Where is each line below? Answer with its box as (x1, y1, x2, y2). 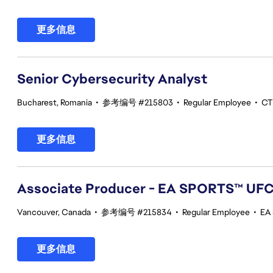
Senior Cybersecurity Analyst (17, 70, 207, 88)
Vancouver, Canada (17, 207, 91, 218)
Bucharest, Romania (17, 97, 92, 108)
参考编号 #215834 (101, 207, 172, 218)
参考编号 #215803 (102, 97, 173, 108)
